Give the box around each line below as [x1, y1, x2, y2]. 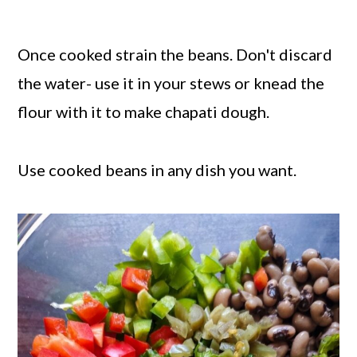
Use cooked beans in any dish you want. [18, 160, 297, 180]
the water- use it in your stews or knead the [18, 73, 325, 93]
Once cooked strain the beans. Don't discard [18, 45, 333, 65]
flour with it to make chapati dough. [18, 102, 270, 122]
